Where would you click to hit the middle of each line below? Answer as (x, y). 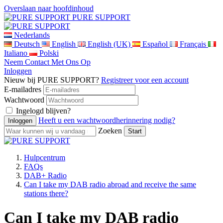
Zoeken (110, 131)
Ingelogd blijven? (43, 111)
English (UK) (109, 44)
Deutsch (27, 44)
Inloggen (18, 71)
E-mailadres (23, 89)
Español (155, 44)
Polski (49, 53)
